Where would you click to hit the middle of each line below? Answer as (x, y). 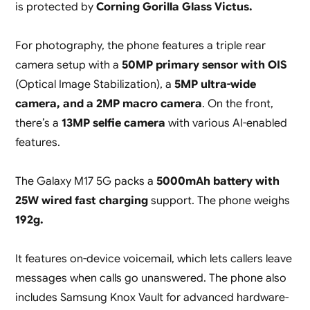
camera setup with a (68, 65)
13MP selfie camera (115, 124)
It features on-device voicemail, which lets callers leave (153, 259)
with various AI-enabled (227, 124)
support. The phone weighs (220, 201)
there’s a (38, 124)
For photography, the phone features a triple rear (140, 46)
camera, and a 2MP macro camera (108, 104)
